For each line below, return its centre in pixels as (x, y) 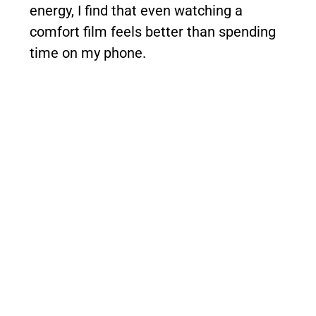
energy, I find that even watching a (136, 11)
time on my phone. (88, 53)
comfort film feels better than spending (153, 32)
